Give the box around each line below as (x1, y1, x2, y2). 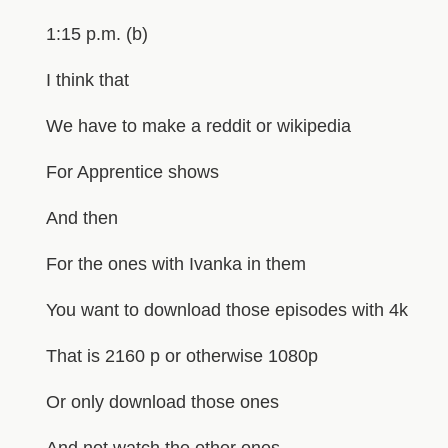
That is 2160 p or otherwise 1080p (45, 345, 318, 366)
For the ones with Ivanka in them (45, 253, 306, 274)
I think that (45, 69, 129, 90)
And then (45, 207, 118, 228)
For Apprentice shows (45, 161, 219, 182)
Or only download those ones (45, 391, 279, 412)
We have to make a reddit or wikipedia (45, 115, 351, 136)
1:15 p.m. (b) (45, 23, 148, 44)
